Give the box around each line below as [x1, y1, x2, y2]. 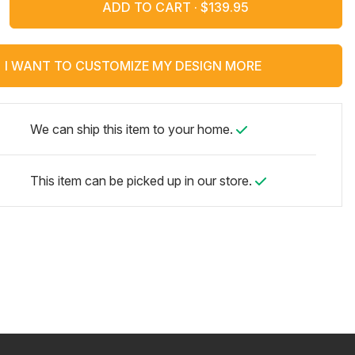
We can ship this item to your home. [29, 120, 236, 137]
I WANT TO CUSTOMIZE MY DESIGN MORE [4, 57, 261, 74]
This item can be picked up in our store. [29, 172, 255, 189]
